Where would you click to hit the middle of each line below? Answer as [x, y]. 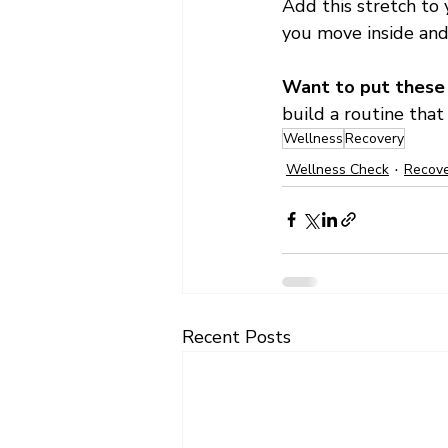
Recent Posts [236, 336]
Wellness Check [337, 169]
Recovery [374, 138]
